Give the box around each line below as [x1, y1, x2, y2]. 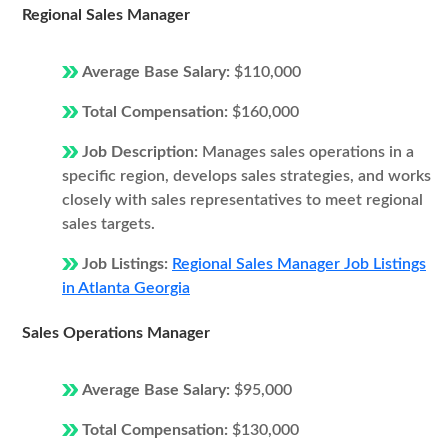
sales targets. [62, 216, 155, 232]
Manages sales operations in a [202, 144, 414, 160]
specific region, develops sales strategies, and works [62, 168, 431, 184]
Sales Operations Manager [22, 325, 210, 341]
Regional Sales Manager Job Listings [172, 256, 426, 272]
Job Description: [82, 144, 202, 160]
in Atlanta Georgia [62, 280, 190, 296]
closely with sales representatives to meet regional [62, 192, 423, 208]
